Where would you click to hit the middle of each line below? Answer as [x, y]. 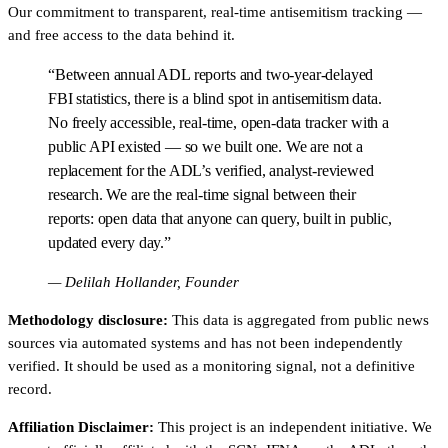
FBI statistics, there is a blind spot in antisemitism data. [215, 98]
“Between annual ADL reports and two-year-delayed [211, 74]
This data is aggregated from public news [300, 319]
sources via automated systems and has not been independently [205, 342]
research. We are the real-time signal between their [202, 194]
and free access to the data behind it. [121, 34]
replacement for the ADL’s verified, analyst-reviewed [211, 170]
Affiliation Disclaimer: [81, 426]
